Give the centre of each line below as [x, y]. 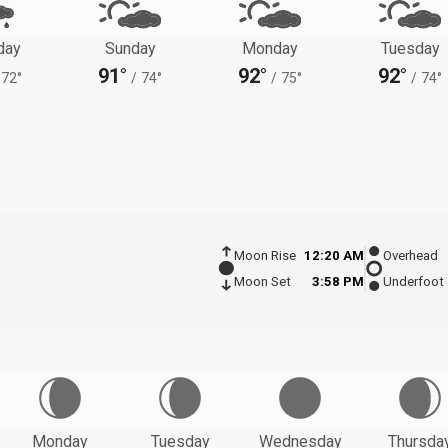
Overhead [410, 256]
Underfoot [413, 282]
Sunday [130, 48]
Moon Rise [264, 256]
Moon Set [262, 282]
